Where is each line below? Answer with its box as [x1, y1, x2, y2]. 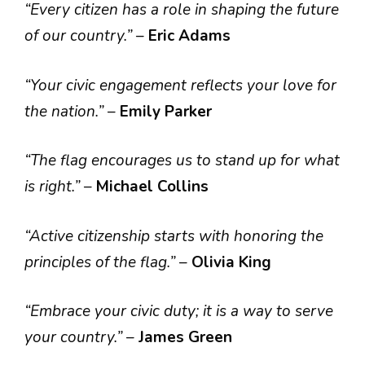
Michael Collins [96, 176, 209, 197]
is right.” [24, 176, 84, 197]
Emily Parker [120, 100, 212, 122]
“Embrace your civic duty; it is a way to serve [24, 301, 333, 322]
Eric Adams [148, 25, 231, 46]
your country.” [24, 327, 126, 348]
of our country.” [24, 25, 136, 46]
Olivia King [191, 251, 271, 273]
